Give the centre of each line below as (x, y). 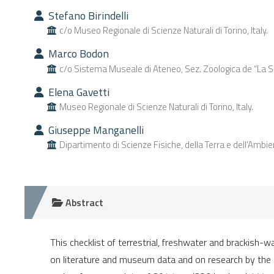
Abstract (83, 203)
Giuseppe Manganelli (94, 130)
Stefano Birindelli (87, 16)
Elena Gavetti (77, 92)
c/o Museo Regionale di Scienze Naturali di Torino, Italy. (163, 31)
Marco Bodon (77, 54)
